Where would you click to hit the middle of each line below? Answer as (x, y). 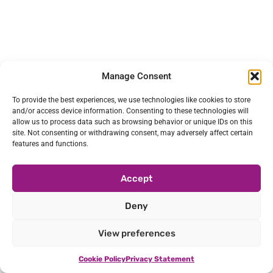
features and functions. (50, 144)
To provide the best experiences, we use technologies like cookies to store (131, 100)
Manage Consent (136, 76)
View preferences (136, 233)
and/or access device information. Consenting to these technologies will (130, 111)
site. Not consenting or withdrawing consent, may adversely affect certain (133, 133)
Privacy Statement (160, 259)
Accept (136, 178)
